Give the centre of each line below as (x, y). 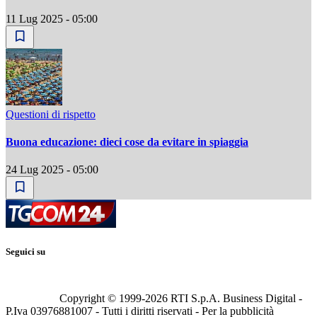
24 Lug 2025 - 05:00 (52, 170)
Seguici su (25, 252)
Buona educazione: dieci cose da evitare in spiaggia (127, 142)
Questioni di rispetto (51, 114)
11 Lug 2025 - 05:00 (52, 18)
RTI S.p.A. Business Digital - (235, 299)
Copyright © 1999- (102, 299)
